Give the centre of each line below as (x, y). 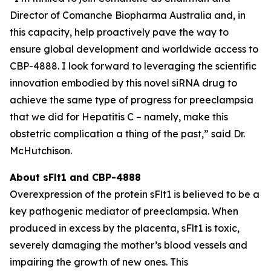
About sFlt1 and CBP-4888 (75, 177)
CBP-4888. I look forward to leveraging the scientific (133, 66)
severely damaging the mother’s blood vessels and (129, 245)
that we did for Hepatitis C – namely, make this (119, 117)
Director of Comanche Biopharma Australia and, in (128, 15)
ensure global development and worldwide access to (134, 49)
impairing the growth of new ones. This (99, 262)
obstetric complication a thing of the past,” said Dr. (127, 134)
